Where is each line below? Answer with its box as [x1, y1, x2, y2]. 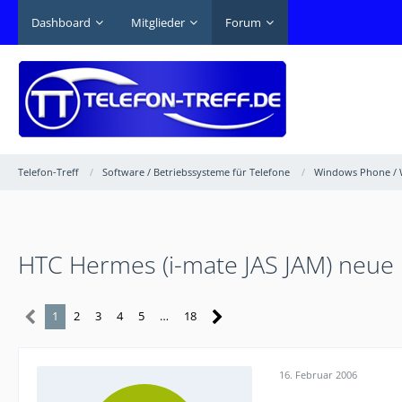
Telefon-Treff [18, 165, 78, 179]
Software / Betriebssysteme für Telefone [102, 165, 290, 179]
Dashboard [31, 13, 91, 31]
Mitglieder [131, 13, 185, 31]
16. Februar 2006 [279, 367, 357, 381]
